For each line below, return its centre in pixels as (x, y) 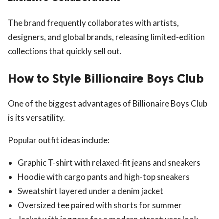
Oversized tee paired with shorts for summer (100, 205)
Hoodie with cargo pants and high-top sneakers (104, 176)
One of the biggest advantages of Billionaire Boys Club (108, 103)
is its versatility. (36, 117)
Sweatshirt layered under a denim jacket (90, 191)
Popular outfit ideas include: (59, 140)
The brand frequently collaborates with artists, (93, 23)
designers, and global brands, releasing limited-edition (106, 37)
